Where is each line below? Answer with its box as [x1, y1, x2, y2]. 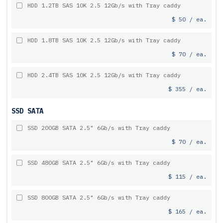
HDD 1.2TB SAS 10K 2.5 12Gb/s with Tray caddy [27, 1, 181, 9]
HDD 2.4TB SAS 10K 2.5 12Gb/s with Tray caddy [27, 71, 181, 79]
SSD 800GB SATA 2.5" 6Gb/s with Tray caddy [27, 194, 170, 201]
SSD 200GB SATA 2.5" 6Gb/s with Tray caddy [27, 124, 170, 131]
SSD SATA [11, 107, 43, 115]
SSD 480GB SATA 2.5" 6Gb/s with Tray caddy [27, 159, 170, 166]
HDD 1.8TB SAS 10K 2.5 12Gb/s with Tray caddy [27, 36, 181, 44]
